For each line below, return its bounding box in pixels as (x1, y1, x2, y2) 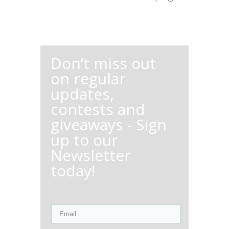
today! (51, 160, 95, 181)
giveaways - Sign (51, 114, 167, 135)
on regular (51, 68, 126, 89)
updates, (51, 83, 114, 105)
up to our (51, 129, 118, 151)
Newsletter (51, 145, 131, 166)
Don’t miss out (51, 53, 156, 74)
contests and (51, 99, 145, 120)
